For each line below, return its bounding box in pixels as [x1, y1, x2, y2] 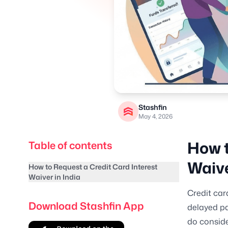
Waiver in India [28, 172, 80, 182]
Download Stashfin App [28, 198, 144, 213]
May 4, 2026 [138, 111, 173, 121]
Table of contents [28, 137, 112, 152]
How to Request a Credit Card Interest [28, 161, 157, 172]
